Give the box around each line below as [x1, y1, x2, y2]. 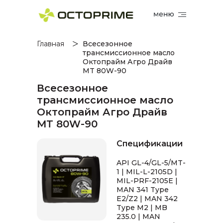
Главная [37, 39, 64, 48]
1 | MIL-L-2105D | [116, 167, 177, 176]
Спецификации [116, 139, 183, 148]
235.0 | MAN [116, 212, 160, 221]
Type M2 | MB [116, 203, 167, 212]
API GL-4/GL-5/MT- [116, 158, 186, 167]
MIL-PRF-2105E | [116, 176, 178, 185]
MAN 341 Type [116, 185, 169, 194]
